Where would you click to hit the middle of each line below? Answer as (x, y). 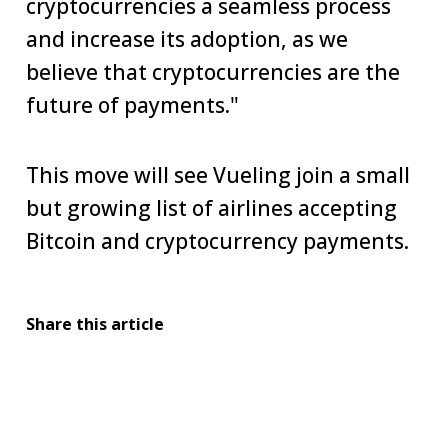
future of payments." (135, 105)
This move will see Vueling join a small (218, 175)
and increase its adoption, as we (187, 39)
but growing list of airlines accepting (211, 208)
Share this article (95, 324)
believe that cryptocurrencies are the (213, 72)
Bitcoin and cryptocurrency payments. (217, 241)
